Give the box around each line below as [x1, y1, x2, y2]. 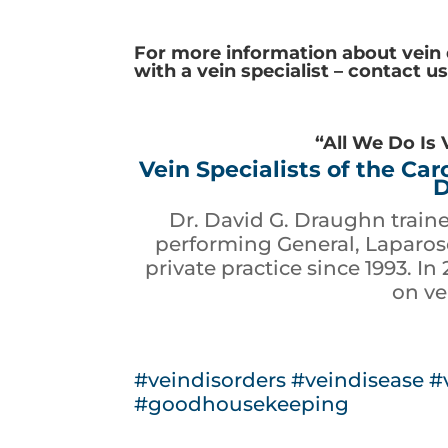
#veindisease [291, 368, 425, 393]
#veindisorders [134, 368, 287, 393]
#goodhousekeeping [134, 392, 350, 417]
